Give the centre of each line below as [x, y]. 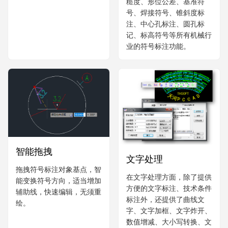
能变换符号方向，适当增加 [59, 181]
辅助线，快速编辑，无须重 [59, 192]
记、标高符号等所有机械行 [169, 35]
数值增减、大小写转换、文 [169, 221]
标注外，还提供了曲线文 [165, 199]
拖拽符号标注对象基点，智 [59, 169]
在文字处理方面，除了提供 [169, 177]
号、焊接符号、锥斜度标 [165, 12]
